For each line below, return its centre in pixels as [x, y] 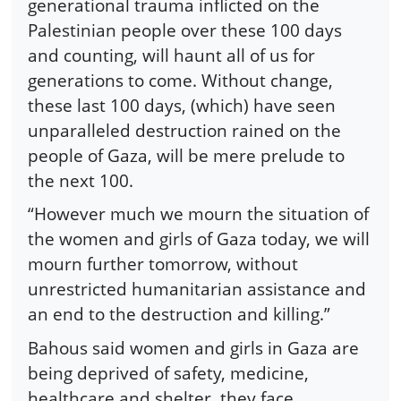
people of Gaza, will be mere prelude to [186, 155]
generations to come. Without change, [180, 80]
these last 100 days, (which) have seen [182, 105]
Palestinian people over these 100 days [185, 30]
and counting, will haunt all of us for [171, 55]
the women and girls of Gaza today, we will [199, 239]
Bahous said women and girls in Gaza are [193, 347]
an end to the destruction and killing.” [179, 314]
